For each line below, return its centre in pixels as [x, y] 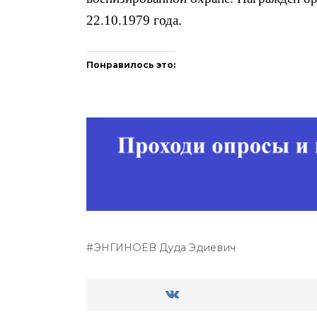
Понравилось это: [131, 64]
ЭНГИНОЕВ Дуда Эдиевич [165, 247]
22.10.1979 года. [134, 21]
